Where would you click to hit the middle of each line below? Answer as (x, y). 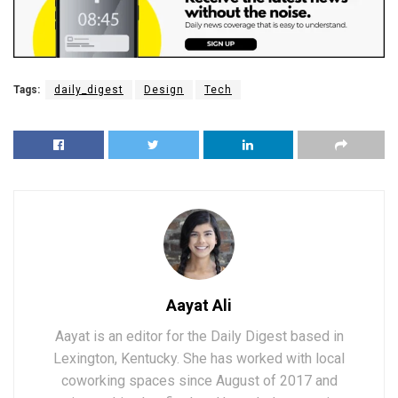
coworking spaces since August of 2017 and (199, 380)
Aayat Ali (199, 305)
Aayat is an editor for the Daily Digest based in (199, 336)
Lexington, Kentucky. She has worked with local (199, 358)
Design (164, 89)
